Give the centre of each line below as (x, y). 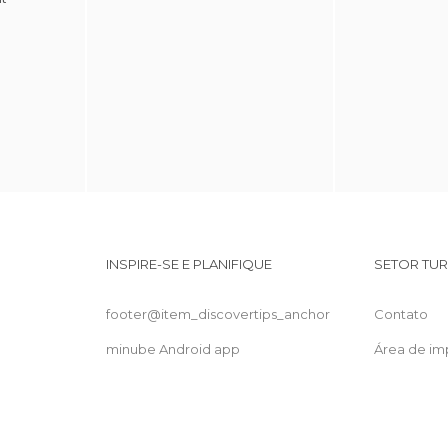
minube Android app (173, 349)
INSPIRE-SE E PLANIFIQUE (189, 264)
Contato (400, 314)
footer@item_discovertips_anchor (218, 314)
